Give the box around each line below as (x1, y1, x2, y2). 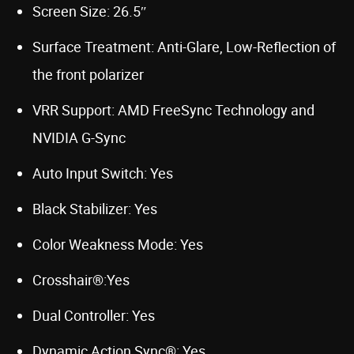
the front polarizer (32, 64, 144, 84)
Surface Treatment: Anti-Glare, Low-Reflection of (32, 36, 336, 56)
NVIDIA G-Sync (32, 127, 126, 147)
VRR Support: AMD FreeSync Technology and (32, 100, 314, 119)
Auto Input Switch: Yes (32, 163, 173, 183)
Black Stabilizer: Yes (32, 198, 157, 218)
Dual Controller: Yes (32, 305, 155, 325)
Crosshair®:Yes (32, 269, 130, 289)
